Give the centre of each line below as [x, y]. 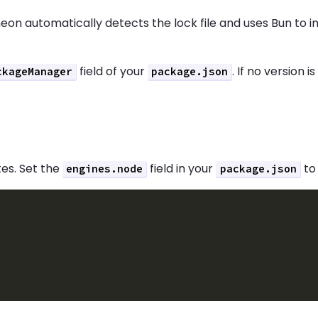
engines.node [105, 169]
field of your [112, 71]
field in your [182, 168]
